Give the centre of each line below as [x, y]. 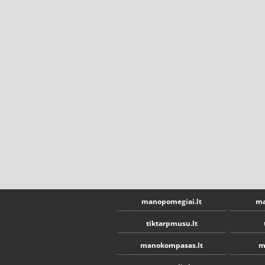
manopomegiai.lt [172, 201]
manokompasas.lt [172, 245]
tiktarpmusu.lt [172, 223]
